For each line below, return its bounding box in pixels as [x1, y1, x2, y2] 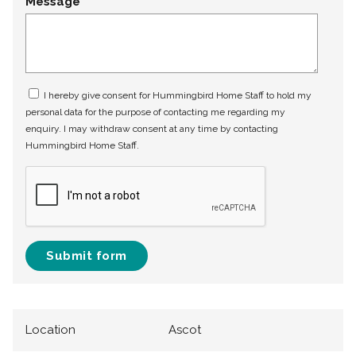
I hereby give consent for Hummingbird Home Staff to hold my [41, 90, 311, 102]
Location [25, 323, 75, 338]
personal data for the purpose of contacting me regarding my [25, 106, 285, 118]
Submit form [46, 249, 127, 264]
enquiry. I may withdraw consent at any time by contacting [25, 123, 278, 135]
